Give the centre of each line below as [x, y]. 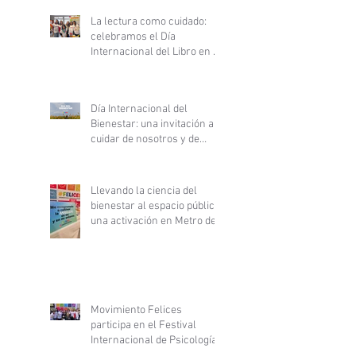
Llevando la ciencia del [144, 191]
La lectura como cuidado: [149, 21]
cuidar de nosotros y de [145, 139]
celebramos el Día [133, 37]
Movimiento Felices [136, 310]
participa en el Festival [143, 325]
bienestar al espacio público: [157, 206]
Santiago [111, 236]
